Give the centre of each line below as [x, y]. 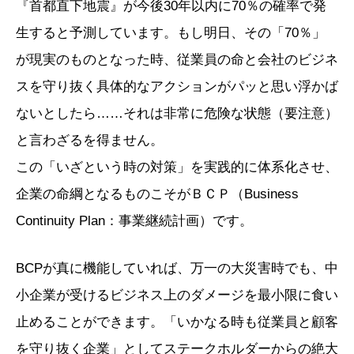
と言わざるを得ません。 [90, 140]
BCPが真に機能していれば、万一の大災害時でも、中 [177, 268]
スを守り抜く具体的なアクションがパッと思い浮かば [177, 86]
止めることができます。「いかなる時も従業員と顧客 [177, 322]
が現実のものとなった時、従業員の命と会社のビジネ [177, 59]
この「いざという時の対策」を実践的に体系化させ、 [177, 167]
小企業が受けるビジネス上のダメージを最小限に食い [177, 295]
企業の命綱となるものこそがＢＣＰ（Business [157, 194]
